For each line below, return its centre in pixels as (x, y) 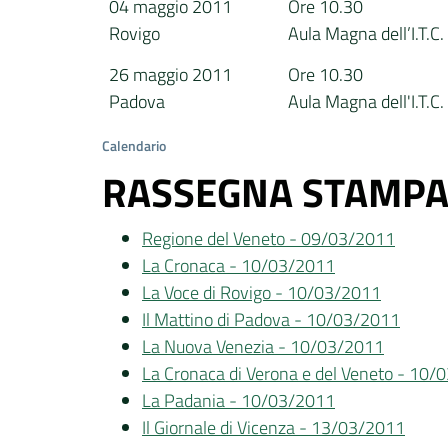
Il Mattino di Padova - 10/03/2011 (271, 319)
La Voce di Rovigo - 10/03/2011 (261, 292)
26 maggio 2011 (171, 74)
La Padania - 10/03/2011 (238, 400)
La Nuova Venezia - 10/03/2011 (263, 346)
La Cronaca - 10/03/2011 (238, 265)
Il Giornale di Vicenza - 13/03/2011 (273, 427)
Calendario (134, 145)
